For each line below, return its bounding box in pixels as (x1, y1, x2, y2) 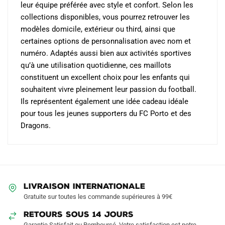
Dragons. (21, 121, 51, 130)
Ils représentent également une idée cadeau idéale (21, 96, 188, 106)
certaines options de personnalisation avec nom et (21, 36, 191, 46)
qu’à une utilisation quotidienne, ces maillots (21, 60, 171, 70)
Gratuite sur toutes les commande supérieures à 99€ (24, 192, 172, 200)
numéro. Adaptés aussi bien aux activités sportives (21, 48, 191, 58)
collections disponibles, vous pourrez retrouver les (21, 12, 190, 22)
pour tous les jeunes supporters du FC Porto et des (21, 108, 191, 118)
